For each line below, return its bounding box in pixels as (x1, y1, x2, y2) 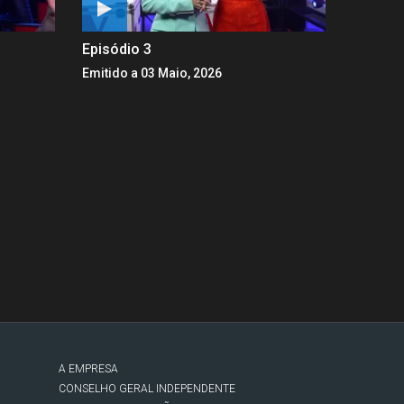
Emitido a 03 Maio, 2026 (82, 65, 222, 80)
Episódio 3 (82, 40, 151, 58)
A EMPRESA (59, 362, 119, 375)
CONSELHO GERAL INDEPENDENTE (59, 381, 236, 395)
